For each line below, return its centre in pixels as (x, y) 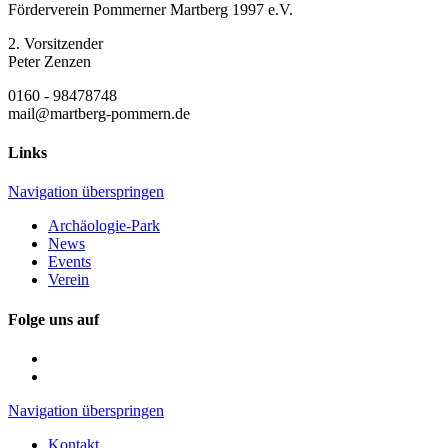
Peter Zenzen (49, 61)
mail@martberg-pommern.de (99, 113)
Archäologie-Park (104, 226)
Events (69, 262)
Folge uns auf (53, 319)
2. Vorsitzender (55, 43)
